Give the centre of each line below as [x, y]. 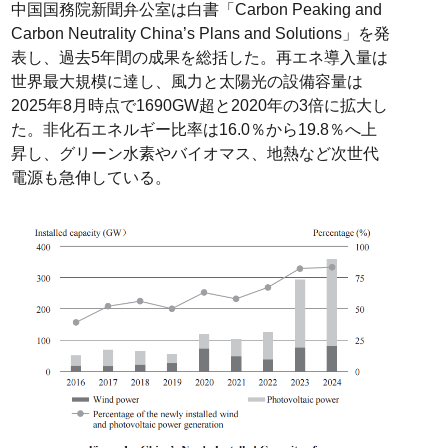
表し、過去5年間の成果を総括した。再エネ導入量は [199, 58]
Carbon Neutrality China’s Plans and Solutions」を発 [200, 34]
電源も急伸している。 [90, 178]
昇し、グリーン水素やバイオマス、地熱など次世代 [194, 154]
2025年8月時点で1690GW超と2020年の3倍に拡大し [199, 106]
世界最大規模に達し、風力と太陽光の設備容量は [186, 82]
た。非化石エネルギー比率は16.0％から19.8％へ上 [193, 130]
